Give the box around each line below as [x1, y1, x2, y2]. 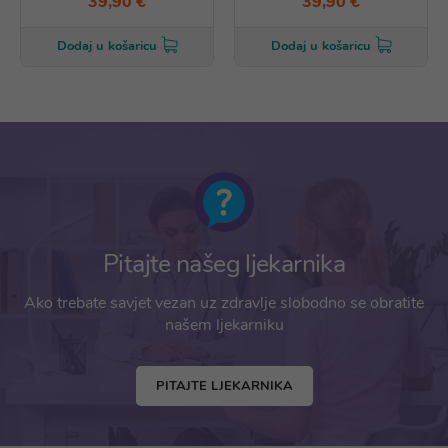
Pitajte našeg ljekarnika [103, 247, 345, 281]
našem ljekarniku [164, 314, 284, 336]
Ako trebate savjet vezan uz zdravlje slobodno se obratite [24, 292, 424, 314]
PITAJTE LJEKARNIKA [155, 377, 293, 395]
